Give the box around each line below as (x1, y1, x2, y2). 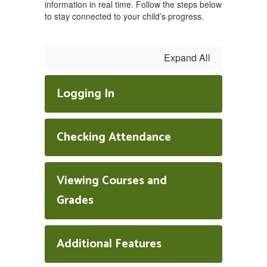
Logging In (57, 84, 114, 104)
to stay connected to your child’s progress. (45, 10, 204, 22)
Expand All (164, 51, 210, 64)
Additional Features (57, 234, 162, 254)
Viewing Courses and (57, 171, 167, 191)
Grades (57, 191, 94, 210)
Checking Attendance (57, 128, 171, 147)
